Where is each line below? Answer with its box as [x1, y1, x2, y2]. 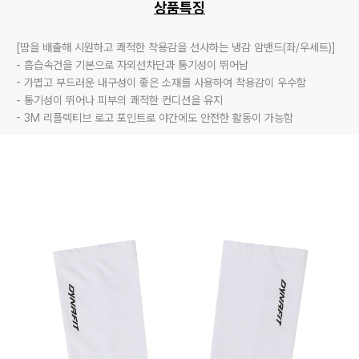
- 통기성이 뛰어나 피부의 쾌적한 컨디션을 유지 [16, 94, 223, 107]
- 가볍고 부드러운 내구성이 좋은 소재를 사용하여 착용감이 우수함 [16, 76, 309, 89]
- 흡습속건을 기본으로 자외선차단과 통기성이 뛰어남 [16, 58, 252, 71]
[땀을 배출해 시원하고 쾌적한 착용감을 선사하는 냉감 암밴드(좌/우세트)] [16, 41, 336, 54]
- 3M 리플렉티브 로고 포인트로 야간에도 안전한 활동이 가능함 [16, 111, 293, 124]
